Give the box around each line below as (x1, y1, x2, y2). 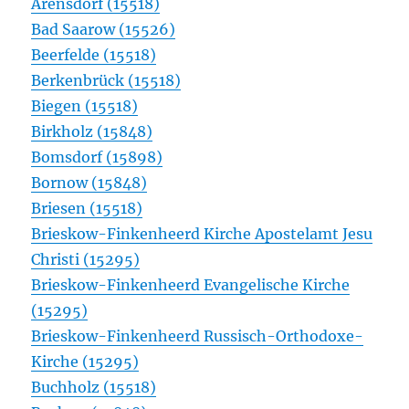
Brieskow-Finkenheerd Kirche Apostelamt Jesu (31, 225, 373, 244)
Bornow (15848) (31, 173, 148, 193)
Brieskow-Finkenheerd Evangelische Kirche (31, 276, 351, 295)
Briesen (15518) (31, 199, 143, 218)
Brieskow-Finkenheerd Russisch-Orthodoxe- (31, 327, 364, 346)
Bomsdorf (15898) (31, 148, 163, 167)
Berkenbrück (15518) (31, 71, 182, 90)
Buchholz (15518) (31, 378, 157, 397)
